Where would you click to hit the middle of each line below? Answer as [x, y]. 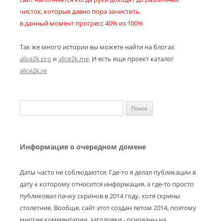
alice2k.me [74, 59]
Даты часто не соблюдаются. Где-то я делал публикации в [108, 172]
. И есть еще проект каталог [131, 59]
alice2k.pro [36, 59]
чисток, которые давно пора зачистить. [80, 11]
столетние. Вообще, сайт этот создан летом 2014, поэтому [108, 208]
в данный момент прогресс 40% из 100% [81, 23]
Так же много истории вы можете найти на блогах [97, 47]
